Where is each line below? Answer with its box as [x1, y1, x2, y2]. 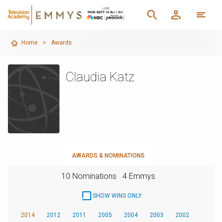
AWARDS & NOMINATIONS [71, 152, 145, 159]
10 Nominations [61, 171, 116, 181]
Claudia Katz [65, 69, 134, 84]
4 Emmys [122, 171, 155, 181]
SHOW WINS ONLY [92, 192, 142, 199]
